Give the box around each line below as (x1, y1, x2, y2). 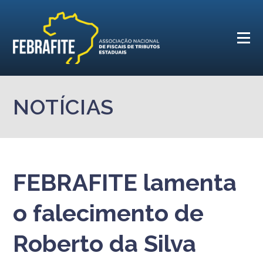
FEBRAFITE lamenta (13, 168, 237, 196)
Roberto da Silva (13, 230, 197, 257)
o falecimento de (13, 199, 204, 227)
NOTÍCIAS (13, 95, 114, 119)
